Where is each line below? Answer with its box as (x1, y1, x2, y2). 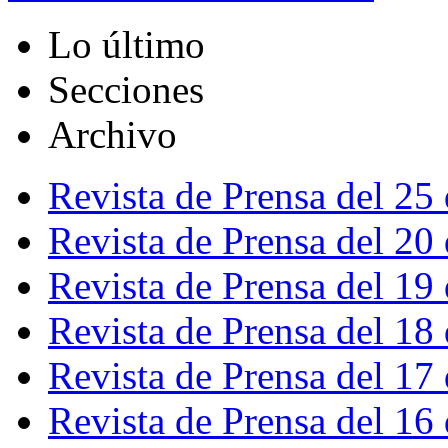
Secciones (48, 68, 204, 112)
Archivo (48, 113, 177, 157)
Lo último (48, 23, 205, 67)
